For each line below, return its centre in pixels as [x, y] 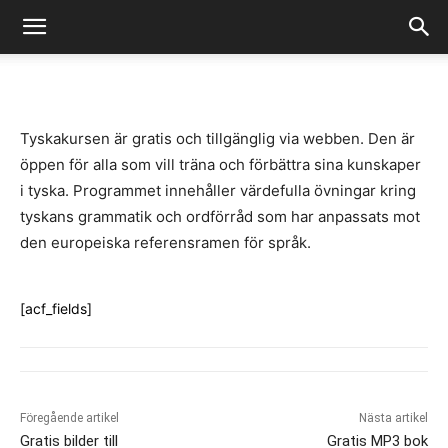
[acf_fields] [56, 308]
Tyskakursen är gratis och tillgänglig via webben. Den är [217, 138]
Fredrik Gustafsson [113, 39]
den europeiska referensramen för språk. [165, 242]
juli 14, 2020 [211, 39]
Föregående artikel [69, 418]
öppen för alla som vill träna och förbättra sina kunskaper [220, 164]
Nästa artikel [393, 418]
